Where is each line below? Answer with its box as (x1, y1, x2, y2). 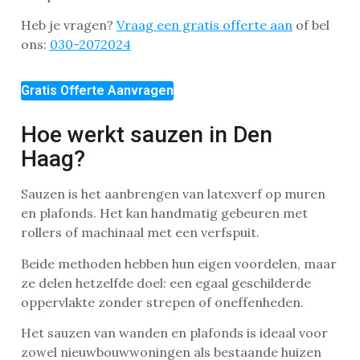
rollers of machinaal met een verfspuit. (21, 224, 260, 241)
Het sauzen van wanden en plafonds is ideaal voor (21, 325, 328, 342)
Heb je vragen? (21, 17, 117, 34)
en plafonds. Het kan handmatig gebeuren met (21, 205, 308, 222)
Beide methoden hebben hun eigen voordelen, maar (21, 255, 337, 272)
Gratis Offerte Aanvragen (21, 83, 174, 99)
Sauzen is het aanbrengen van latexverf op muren (21, 186, 325, 202)
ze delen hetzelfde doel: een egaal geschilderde (21, 274, 311, 291)
